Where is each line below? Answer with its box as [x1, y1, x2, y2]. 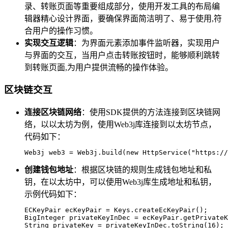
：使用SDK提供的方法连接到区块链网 [81, 108, 220, 117]
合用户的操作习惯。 [24, 26, 98, 35]
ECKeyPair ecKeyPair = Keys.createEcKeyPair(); [24, 206, 208, 214]
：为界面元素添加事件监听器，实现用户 [73, 38, 220, 47]
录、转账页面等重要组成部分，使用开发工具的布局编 [24, 2, 220, 11]
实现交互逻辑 [24, 38, 73, 47]
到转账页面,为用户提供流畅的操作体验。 [24, 63, 173, 72]
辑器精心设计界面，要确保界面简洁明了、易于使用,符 [24, 14, 222, 23]
